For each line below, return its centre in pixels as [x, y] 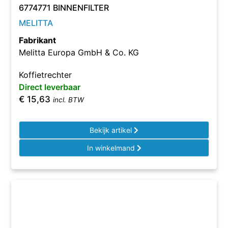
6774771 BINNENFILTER [64, 8]
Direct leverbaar [50, 87]
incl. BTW [69, 100]
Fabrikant [38, 40]
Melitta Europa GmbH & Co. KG [79, 52]
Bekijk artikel [112, 130]
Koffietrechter [46, 75]
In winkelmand [112, 148]
